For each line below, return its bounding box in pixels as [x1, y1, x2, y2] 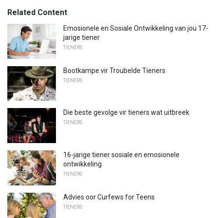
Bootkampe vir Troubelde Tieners [63, 66, 165, 74]
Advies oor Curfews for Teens [63, 193, 155, 201]
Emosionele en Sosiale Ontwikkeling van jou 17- [63, 24, 208, 33]
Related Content [7, 8, 67, 18]
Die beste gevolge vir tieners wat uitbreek [63, 109, 189, 117]
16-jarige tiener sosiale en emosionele [63, 150, 180, 159]
